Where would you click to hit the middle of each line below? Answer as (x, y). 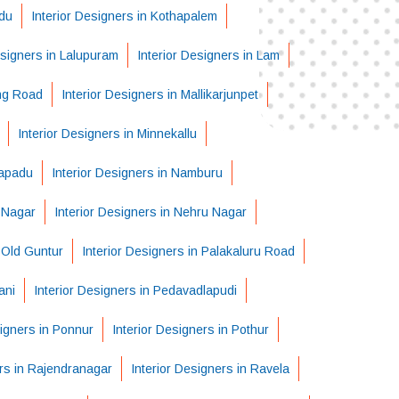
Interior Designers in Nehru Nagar (151, 212)
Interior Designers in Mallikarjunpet (160, 94)
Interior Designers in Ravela (210, 369)
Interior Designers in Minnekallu (107, 134)
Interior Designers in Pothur (190, 330)
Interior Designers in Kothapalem (124, 16)
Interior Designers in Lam (208, 55)
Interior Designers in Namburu (137, 173)
